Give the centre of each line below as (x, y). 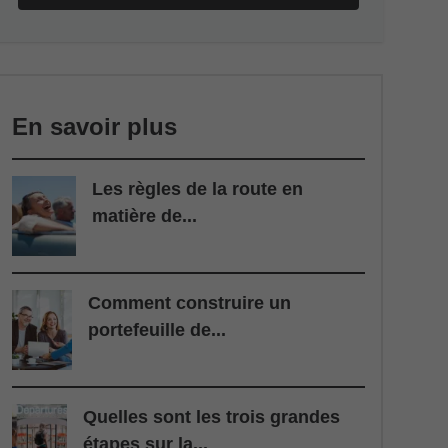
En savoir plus (95, 127)
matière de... (145, 216)
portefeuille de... (157, 330)
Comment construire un (190, 303)
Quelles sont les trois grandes (212, 417)
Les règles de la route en (198, 189)
